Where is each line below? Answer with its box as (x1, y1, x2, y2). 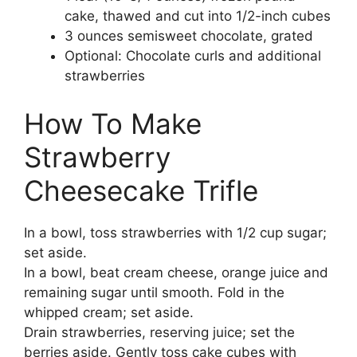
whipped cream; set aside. (24, 304, 194, 320)
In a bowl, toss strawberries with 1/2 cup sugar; (24, 224, 327, 241)
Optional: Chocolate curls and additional (65, 48, 321, 65)
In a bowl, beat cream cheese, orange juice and (24, 264, 328, 280)
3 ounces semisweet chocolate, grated (65, 28, 313, 45)
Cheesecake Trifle (24, 173, 258, 207)
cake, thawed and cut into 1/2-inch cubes (65, 8, 331, 25)
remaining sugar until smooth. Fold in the (24, 284, 284, 300)
